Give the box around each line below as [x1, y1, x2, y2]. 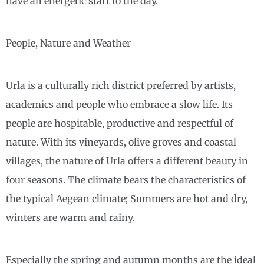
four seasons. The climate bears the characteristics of [6, 174, 246, 186]
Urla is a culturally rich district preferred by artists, [6, 80, 236, 92]
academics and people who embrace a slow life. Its [6, 98, 233, 111]
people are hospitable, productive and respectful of [6, 117, 233, 130]
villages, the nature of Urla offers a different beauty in [6, 155, 248, 167]
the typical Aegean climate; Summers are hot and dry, [6, 193, 247, 205]
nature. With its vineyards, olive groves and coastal [6, 136, 236, 148]
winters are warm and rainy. [6, 212, 134, 224]
